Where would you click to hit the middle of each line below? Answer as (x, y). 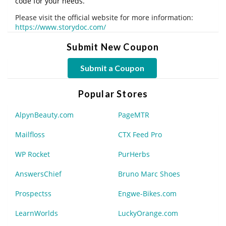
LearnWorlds (37, 213)
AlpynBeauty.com (44, 115)
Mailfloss (30, 135)
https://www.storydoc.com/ (61, 27)
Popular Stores (113, 94)
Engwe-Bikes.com (147, 194)
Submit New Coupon (113, 47)
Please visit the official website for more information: (104, 18)
